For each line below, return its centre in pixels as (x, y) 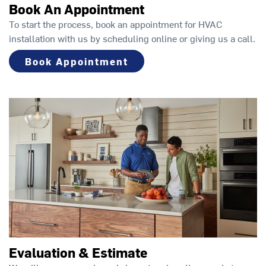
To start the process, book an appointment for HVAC (115, 24)
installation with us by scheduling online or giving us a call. (132, 38)
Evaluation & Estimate (78, 253)
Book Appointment (77, 61)
